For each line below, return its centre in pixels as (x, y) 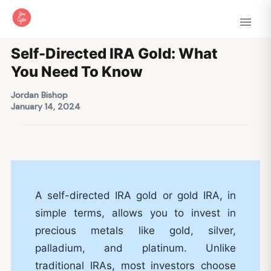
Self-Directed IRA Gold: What (114, 54)
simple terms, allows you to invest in (135, 213)
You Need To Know (77, 72)
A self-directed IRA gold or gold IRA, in (135, 195)
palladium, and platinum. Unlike (135, 248)
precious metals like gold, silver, (135, 230)
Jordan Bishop (39, 95)
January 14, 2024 (46, 106)
